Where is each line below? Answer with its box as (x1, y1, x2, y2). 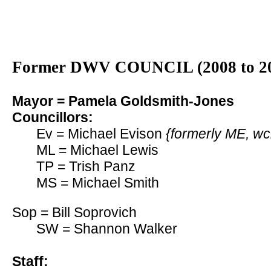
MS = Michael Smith (36, 175, 159, 191)
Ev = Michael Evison (36, 126, 162, 142)
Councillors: (12, 109, 93, 125)
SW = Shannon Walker (36, 221, 177, 237)
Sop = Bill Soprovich (12, 204, 137, 220)
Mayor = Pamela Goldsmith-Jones (12, 93, 234, 109)
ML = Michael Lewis (36, 142, 158, 158)
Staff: (12, 253, 48, 269)
